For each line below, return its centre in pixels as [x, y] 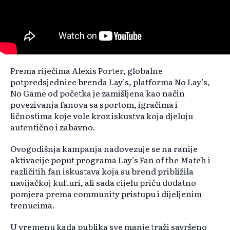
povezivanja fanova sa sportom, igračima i [94, 104]
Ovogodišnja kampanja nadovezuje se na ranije [104, 149]
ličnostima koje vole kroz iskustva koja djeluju [102, 116]
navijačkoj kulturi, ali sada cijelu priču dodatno [103, 183]
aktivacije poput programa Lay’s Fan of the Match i [110, 160]
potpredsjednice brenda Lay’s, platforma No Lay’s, [110, 82]
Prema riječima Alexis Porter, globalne [87, 71]
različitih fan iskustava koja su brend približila [102, 171]
